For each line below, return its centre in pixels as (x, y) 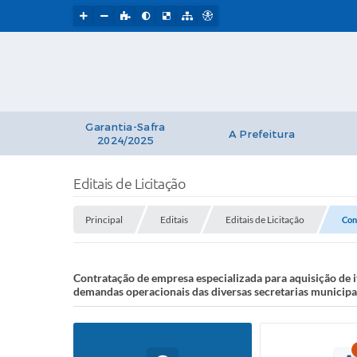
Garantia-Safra (126, 127)
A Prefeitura (262, 134)
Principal (104, 220)
